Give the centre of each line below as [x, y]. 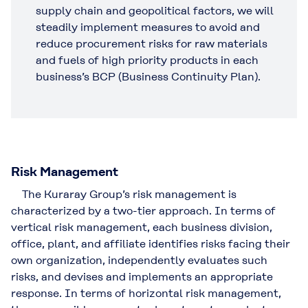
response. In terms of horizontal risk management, [146, 293]
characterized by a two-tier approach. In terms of [143, 210]
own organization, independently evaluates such [139, 260]
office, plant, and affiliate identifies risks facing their [151, 243]
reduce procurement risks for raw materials [152, 43]
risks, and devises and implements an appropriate [142, 276]
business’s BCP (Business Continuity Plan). [148, 76]
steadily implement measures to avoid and [148, 27]
